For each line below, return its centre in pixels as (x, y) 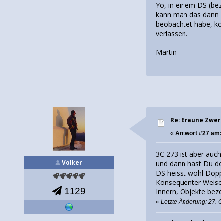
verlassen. (172, 34)
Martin (166, 52)
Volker (72, 163)
